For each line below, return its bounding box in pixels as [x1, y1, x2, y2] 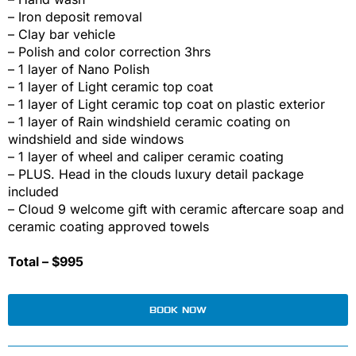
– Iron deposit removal [8, 9, 142, 25]
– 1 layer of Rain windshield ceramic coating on [8, 114, 290, 130]
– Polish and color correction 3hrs [8, 44, 211, 60]
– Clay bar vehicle [8, 26, 115, 43]
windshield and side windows [8, 131, 184, 148]
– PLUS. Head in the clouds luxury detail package [8, 166, 304, 183]
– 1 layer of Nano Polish [8, 61, 149, 78]
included [8, 184, 59, 200]
